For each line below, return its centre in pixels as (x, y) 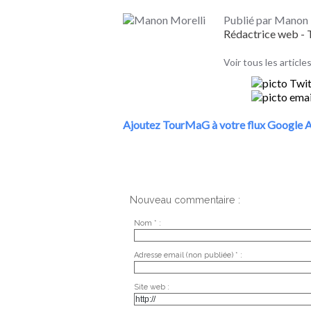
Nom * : (147, 223)
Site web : (151, 287)
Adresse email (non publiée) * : (188, 255)
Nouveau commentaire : (185, 200)
